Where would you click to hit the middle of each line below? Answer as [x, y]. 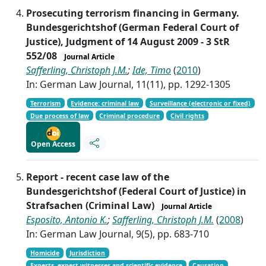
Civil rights [188, 115]
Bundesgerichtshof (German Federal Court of [132, 27]
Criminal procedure [130, 115]
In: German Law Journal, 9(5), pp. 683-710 [118, 234]
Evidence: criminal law [105, 103]
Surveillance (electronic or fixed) [200, 103]
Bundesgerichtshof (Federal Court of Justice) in [136, 191]
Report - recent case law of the [98, 177]
